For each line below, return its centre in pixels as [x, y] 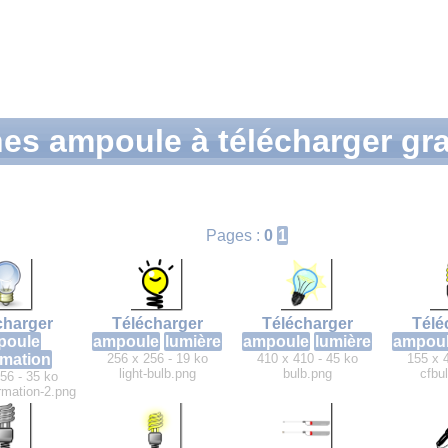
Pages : [233, 236]
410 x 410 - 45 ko [307, 359]
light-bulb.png [157, 374]
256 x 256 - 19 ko [157, 359]
